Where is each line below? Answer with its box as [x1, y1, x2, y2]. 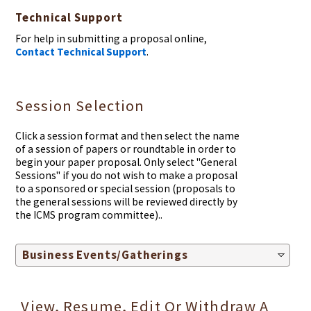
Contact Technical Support [15, 44, 147, 58]
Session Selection [15, 95, 145, 115]
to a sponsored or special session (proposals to [15, 182, 236, 196]
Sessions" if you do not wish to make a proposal [15, 169, 238, 183]
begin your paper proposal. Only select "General [15, 155, 237, 169]
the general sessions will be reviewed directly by [15, 195, 238, 209]
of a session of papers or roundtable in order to [15, 142, 237, 156]
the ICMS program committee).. [15, 208, 163, 222]
